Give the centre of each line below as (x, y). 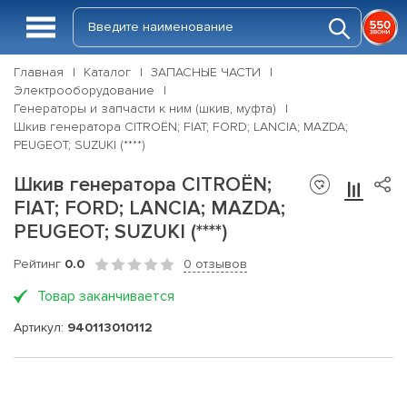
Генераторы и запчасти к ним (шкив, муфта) (145, 109)
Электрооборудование (84, 90)
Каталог (107, 72)
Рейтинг (39, 264)
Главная (39, 72)
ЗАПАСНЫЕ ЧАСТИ (206, 72)
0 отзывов (215, 264)
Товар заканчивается (106, 296)
